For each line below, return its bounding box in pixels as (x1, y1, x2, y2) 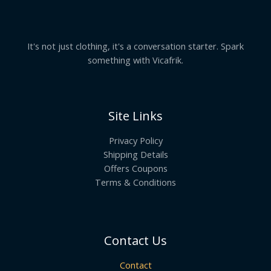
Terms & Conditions (95, 175, 176, 188)
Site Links (108, 107, 163, 124)
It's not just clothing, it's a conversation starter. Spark (27, 39, 244, 52)
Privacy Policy (108, 134, 163, 146)
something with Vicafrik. (88, 53, 183, 66)
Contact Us (104, 232, 167, 249)
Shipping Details (103, 148, 168, 160)
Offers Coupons (103, 162, 168, 174)
